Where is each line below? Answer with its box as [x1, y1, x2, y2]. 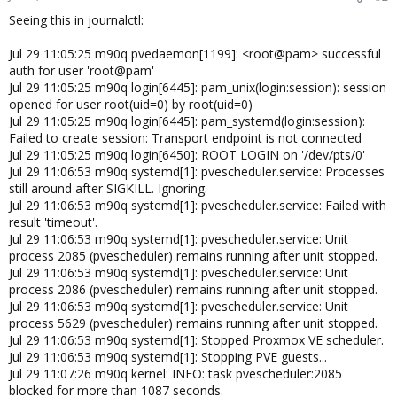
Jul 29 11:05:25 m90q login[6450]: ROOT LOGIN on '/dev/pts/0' [9, 146, 365, 163]
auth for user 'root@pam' [9, 62, 154, 79]
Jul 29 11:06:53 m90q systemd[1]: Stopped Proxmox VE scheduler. [9, 331, 384, 348]
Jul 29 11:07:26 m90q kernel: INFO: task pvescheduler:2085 [9, 365, 342, 382]
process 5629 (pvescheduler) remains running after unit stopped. [9, 315, 378, 331]
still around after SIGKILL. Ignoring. [9, 180, 207, 197]
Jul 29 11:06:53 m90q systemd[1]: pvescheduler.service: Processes [9, 163, 385, 180]
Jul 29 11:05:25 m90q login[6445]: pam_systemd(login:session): [9, 113, 365, 129]
